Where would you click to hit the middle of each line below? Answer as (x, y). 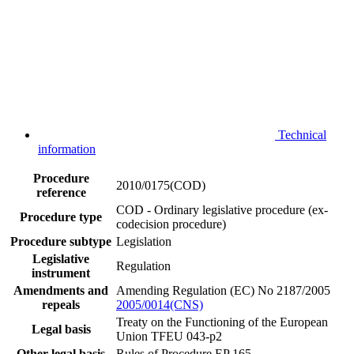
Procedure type (61, 217)
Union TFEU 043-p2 (169, 336)
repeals (61, 304)
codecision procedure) (171, 224)
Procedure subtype (61, 241)
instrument (61, 273)
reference (61, 192)
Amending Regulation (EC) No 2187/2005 (223, 290)
